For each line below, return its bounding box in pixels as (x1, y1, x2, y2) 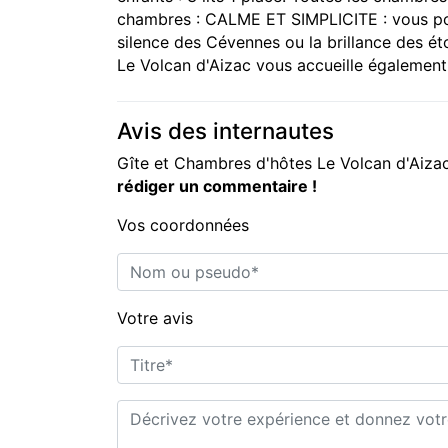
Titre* (116, 346, 159, 366)
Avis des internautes (117, 117, 334, 144)
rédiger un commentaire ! (117, 176, 317, 196)
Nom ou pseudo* (116, 253, 245, 273)
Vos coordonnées (117, 215, 249, 235)
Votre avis (117, 308, 193, 328)
